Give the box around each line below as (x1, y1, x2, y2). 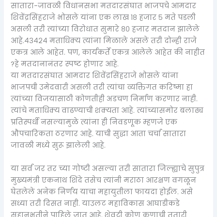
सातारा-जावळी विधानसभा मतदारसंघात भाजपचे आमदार (11, 1, 197, 11)
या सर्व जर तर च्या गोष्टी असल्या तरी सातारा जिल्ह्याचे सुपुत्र (11, 163, 205, 173)
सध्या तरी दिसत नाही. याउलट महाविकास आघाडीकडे (11, 198, 180, 208)
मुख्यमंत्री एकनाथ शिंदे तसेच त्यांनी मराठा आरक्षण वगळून (11, 175, 197, 185)
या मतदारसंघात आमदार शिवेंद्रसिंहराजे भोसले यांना (11, 71, 179, 81)
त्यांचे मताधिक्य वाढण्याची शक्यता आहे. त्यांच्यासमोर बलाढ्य (11, 106, 204, 116)
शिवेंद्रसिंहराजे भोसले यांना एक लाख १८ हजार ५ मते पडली (11, 13, 196, 23)
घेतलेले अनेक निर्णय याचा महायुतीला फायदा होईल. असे (11, 186, 193, 197)
